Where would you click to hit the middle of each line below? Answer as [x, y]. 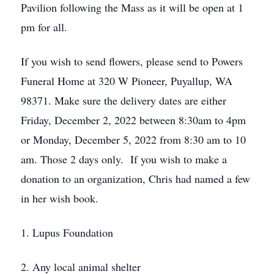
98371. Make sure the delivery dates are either [124, 100]
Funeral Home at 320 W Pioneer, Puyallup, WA [127, 81]
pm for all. [44, 27]
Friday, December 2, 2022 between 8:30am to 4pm [133, 120]
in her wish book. [60, 198]
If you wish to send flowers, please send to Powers [132, 61]
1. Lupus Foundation [67, 232]
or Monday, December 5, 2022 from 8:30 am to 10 [133, 139]
